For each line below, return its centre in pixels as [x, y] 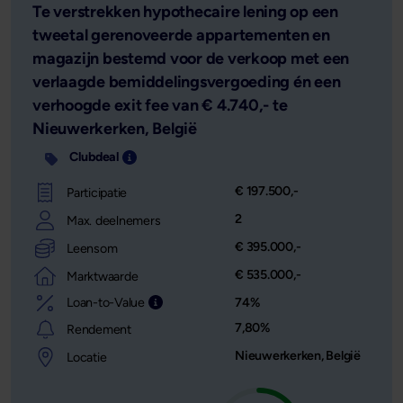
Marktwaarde [103, 276]
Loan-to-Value [106, 303]
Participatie [97, 192]
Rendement [99, 329]
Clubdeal [94, 157]
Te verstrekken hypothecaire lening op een [185, 12]
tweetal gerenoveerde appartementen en [181, 36]
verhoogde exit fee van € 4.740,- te [160, 106]
